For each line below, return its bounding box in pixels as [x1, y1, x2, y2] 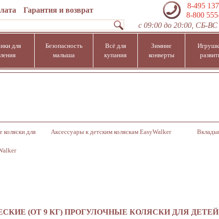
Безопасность [45, 42, 83, 49]
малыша [53, 51, 75, 59]
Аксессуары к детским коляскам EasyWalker [50, 128, 171, 135]
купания [104, 51, 127, 59]
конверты [148, 51, 175, 59]
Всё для [105, 42, 126, 49]
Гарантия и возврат [23, 6, 93, 14]
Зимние [151, 42, 172, 49]
